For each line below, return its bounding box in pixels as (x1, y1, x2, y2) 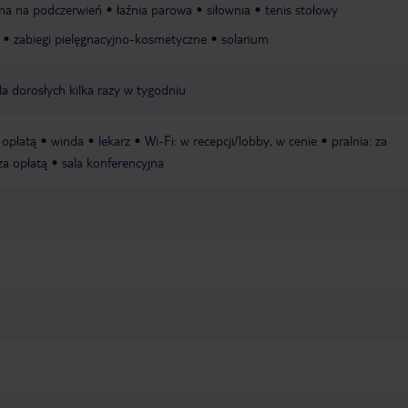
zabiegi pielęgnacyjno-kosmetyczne (14, 30, 207, 47)
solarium (221, 30, 269, 47)
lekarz (98, 132, 130, 149)
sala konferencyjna (62, 154, 164, 171)
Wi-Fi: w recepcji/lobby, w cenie (145, 132, 317, 149)
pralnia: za (331, 132, 387, 149)
